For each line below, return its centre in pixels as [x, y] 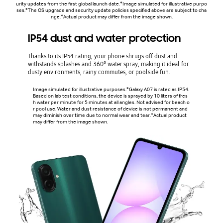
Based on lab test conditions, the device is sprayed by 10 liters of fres [110, 96]
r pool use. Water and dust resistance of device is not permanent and [110, 109]
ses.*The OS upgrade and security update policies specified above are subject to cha [111, 10]
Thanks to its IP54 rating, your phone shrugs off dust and [102, 56]
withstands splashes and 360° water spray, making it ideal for [108, 64]
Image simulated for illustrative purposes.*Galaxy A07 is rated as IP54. [111, 90]
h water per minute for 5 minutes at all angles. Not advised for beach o [111, 103]
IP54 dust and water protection [104, 39]
